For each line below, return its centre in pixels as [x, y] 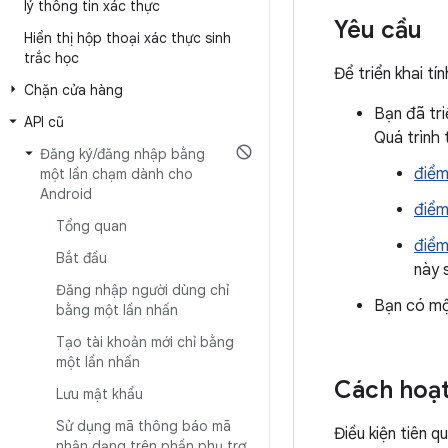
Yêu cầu [378, 30]
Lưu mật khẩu [99, 394]
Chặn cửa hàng [73, 90]
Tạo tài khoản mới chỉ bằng [145, 342]
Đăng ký [66, 154]
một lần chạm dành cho [116, 174]
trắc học [51, 58]
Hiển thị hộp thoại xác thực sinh [127, 38]
